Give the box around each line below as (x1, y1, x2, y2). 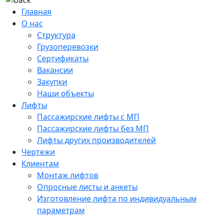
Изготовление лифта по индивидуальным (37, 193, 197, 204)
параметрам (37, 205, 85, 216)
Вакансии (37, 65, 73, 76)
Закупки (37, 76, 67, 88)
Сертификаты (37, 53, 89, 64)
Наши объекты (37, 88, 94, 99)
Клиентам (21, 158, 59, 169)
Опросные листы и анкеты (37, 182, 138, 193)
